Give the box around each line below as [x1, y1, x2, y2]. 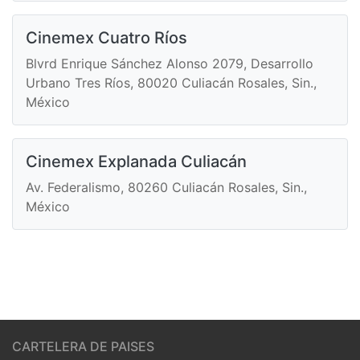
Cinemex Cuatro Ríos [26, 27, 187, 47]
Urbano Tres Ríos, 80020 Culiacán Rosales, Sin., [26, 74, 317, 91]
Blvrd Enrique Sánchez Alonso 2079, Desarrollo [26, 55, 313, 72]
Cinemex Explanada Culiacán [26, 151, 247, 171]
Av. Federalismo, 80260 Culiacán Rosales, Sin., [26, 178, 307, 195]
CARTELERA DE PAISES [12, 337, 154, 354]
